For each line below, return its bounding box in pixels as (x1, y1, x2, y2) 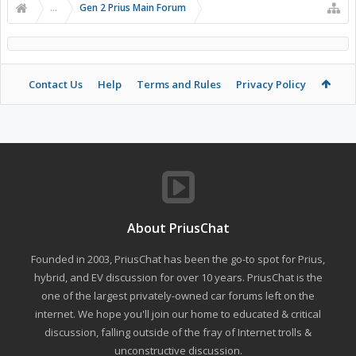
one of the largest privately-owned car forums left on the (41, 288, 315, 304)
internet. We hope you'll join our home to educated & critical (35, 307, 321, 322)
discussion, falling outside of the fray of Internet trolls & (44, 325, 311, 340)
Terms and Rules (136, 77, 221, 92)
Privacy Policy (235, 77, 306, 92)
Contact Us (28, 77, 83, 92)
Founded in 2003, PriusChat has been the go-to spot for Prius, (31, 252, 325, 267)
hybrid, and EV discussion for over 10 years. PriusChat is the (33, 270, 323, 285)
